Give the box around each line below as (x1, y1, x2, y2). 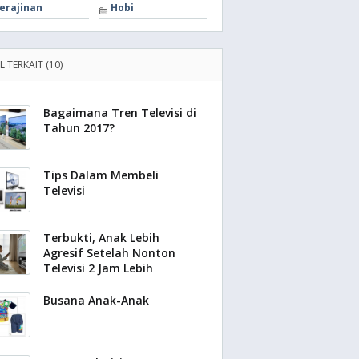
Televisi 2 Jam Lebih (43, 260, 153, 276)
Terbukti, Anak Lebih (43, 230, 159, 245)
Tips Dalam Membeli (43, 167, 159, 183)
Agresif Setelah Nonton (43, 245, 175, 260)
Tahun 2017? (43, 120, 115, 135)
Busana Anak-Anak (43, 292, 149, 308)
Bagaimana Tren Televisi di (43, 105, 196, 120)
